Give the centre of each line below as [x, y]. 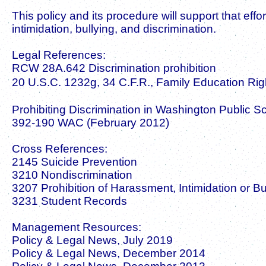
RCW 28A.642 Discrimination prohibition [114, 68]
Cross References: [60, 148]
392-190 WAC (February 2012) [91, 122]
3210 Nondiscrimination [72, 175]
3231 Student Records [69, 201]
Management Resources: [77, 227]
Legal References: [59, 55]
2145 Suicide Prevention [75, 161]
